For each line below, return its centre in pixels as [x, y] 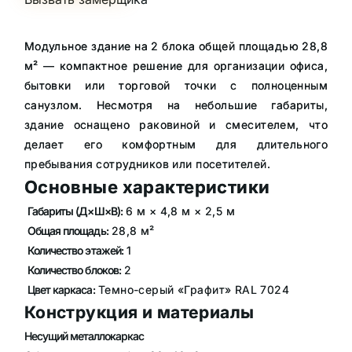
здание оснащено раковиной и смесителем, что [176, 125]
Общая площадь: [68, 230]
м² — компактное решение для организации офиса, [176, 66]
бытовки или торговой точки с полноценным [176, 86]
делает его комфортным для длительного [176, 145]
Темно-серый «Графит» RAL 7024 [192, 289]
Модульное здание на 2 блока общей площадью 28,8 [176, 46]
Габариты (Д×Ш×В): [75, 211]
